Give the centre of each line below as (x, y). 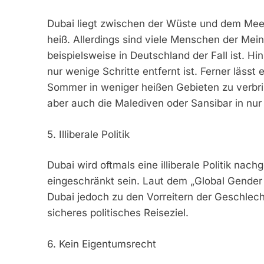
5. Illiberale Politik (88, 134)
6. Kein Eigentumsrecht (101, 244)
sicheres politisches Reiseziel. (118, 213)
